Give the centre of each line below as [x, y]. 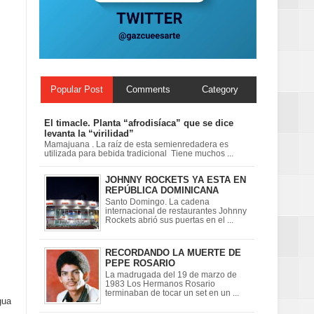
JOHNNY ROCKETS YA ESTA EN [176, 180]
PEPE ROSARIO [140, 264]
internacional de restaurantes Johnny [176, 211]
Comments [149, 89]
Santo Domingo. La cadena [157, 202]
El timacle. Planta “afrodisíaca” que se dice [138, 123]
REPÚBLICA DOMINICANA [162, 191]
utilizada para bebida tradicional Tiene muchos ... [138, 154]
